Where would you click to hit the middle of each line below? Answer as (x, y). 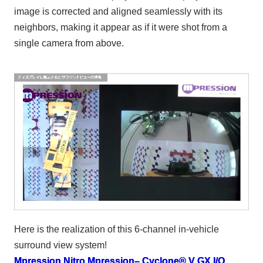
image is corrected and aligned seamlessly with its (118, 12)
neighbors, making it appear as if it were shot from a (120, 28)
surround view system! (60, 245)
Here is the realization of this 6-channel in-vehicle (116, 229)
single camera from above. (69, 43)
